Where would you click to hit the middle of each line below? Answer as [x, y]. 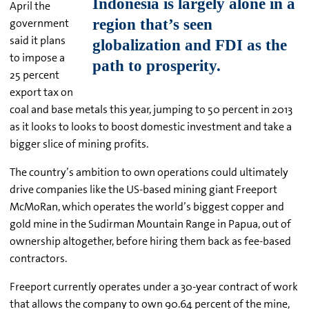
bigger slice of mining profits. [79, 144]
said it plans [38, 41]
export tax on [41, 92]
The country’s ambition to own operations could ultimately [149, 172]
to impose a [37, 58]
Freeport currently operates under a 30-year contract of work [154, 287]
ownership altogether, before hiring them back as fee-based [150, 241]
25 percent [34, 75]
